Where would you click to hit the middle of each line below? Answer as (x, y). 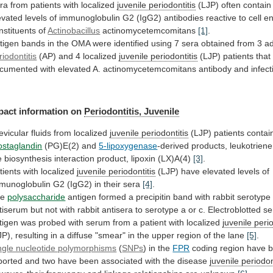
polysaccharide (37, 197)
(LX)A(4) (175, 158)
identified (132, 44)
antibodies (184, 18)
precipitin (154, 197)
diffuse (80, 235)
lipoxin (144, 158)
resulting (32, 235)
